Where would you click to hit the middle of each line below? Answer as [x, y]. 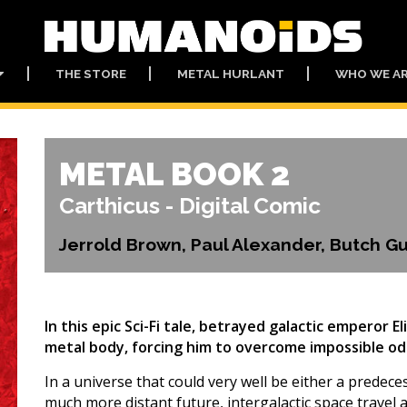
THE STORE [90, 73]
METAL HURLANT [230, 73]
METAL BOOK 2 [174, 174]
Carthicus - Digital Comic [190, 206]
